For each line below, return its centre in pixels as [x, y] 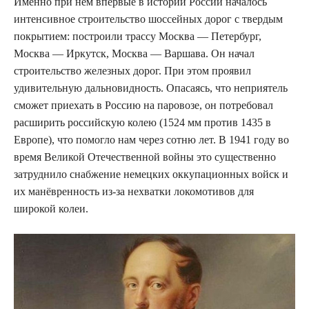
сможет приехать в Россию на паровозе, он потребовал [143, 105]
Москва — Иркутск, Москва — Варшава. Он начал [134, 53]
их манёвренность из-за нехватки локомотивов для [134, 191]
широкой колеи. [51, 208]
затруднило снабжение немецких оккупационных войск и [151, 174]
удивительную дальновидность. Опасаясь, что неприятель [151, 88]
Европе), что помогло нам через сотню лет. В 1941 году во [151, 139]
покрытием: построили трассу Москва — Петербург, [138, 36]
